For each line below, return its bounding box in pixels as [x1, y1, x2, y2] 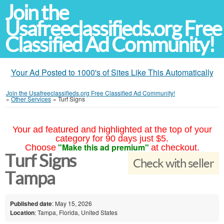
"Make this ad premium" [57, 141, 149, 153]
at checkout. [150, 142, 199, 152]
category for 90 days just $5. [55, 133, 168, 143]
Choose [24, 142, 56, 152]
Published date [10, 198, 52, 208]
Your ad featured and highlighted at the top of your [12, 124, 212, 134]
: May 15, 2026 [52, 198, 92, 207]
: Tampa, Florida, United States [34, 207, 117, 216]
